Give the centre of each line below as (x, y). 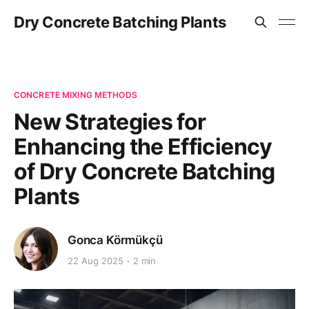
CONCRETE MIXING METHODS (76, 95)
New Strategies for (110, 122)
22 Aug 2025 (96, 261)
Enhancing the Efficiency (143, 147)
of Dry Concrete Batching (144, 171)
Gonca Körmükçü (115, 240)
